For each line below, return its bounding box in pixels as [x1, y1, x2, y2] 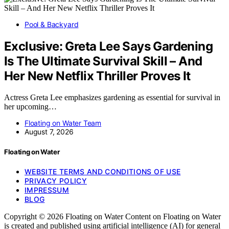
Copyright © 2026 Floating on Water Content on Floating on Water [4, 212, 221, 221]
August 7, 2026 [25, 127, 74, 136]
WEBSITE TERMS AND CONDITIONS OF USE [25, 167, 181, 176]
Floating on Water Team [25, 119, 102, 128]
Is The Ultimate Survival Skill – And [4, 53, 202, 68]
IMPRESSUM [25, 185, 70, 194]
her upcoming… [4, 102, 57, 111]
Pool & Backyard [25, 19, 79, 29]
